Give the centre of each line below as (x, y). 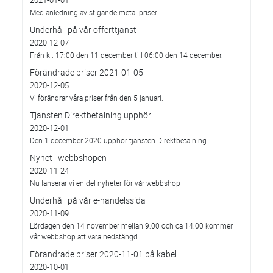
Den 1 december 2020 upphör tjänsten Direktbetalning (118, 140)
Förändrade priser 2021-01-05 (87, 72)
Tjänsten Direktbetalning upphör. (91, 115)
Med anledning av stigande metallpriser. (94, 12)
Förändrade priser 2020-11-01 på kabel (103, 254)
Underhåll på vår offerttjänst (83, 30)
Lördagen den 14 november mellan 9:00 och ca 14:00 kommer (131, 225)
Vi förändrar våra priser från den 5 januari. (97, 97)
